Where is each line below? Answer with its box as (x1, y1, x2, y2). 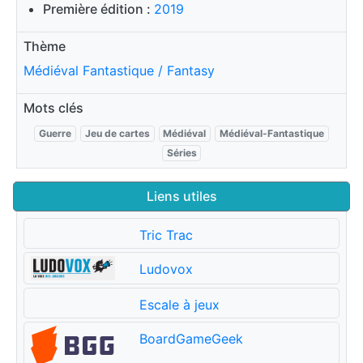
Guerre (39, 126, 72, 139)
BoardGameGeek (139, 330, 243, 347)
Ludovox (139, 260, 193, 277)
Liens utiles (146, 187, 217, 204)
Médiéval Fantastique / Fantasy (23, 62, 215, 79)
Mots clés (23, 99, 83, 116)
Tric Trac (139, 226, 193, 243)
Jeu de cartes (84, 126, 150, 139)
